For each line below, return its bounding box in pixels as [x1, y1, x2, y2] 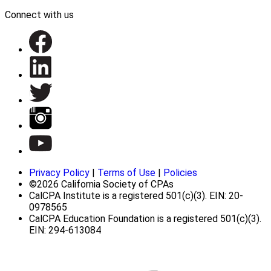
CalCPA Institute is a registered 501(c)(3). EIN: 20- [29, 189, 243, 201]
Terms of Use [97, 166, 155, 178]
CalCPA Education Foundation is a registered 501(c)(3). [29, 212, 261, 224]
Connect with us [5, 8, 74, 21]
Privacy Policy [29, 166, 90, 178]
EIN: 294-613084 [29, 224, 101, 236]
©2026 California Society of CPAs [29, 178, 174, 190]
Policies [163, 166, 197, 178]
